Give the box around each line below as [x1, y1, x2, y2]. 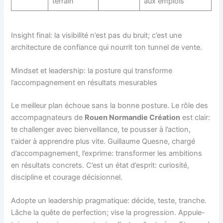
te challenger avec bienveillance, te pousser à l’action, [11, 125, 191, 134]
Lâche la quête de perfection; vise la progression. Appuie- [11, 208, 206, 218]
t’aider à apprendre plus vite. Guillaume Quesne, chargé [11, 137, 196, 146]
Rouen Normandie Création [85, 113, 181, 122]
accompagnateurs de [11, 113, 85, 122]
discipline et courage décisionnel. [11, 173, 123, 182]
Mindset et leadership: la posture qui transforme [11, 66, 173, 76]
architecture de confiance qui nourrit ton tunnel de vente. [11, 42, 203, 52]
